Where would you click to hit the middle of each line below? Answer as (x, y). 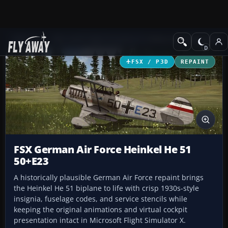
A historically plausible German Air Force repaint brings (109, 178)
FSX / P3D (150, 61)
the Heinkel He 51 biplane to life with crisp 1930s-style (106, 188)
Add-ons (26, 39)
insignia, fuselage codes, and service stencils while (101, 199)
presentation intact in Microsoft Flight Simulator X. (100, 220)
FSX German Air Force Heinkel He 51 (103, 150)
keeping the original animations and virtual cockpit (101, 210)
